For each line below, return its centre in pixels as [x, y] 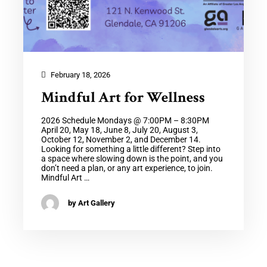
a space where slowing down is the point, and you [132, 158]
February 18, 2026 [79, 74]
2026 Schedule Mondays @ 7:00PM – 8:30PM [125, 120]
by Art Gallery [91, 203]
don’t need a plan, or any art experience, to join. [127, 168]
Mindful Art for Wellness [123, 97]
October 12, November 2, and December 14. [122, 139]
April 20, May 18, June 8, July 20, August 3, [119, 130]
